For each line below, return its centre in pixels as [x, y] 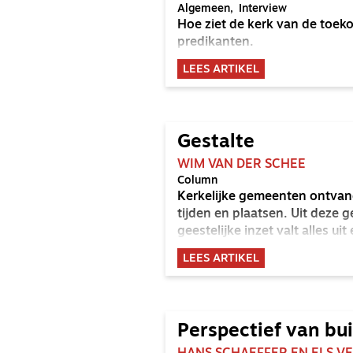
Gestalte [216, 143]
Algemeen [204, 9]
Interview [263, 9]
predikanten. [216, 43]
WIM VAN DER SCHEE [242, 165]
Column [197, 181]
